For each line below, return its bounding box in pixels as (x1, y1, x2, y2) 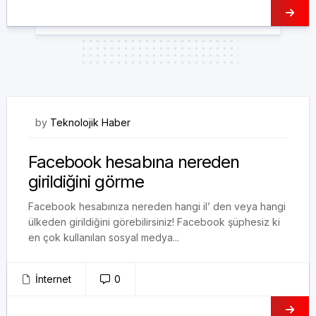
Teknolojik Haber (50, 116, 130, 128)
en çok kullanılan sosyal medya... (28, 231, 179, 243)
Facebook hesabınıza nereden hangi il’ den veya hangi (28, 200, 286, 212)
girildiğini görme (28, 171, 144, 192)
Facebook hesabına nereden (28, 152, 239, 172)
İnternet (35, 273, 71, 285)
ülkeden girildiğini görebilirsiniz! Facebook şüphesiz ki (28, 216, 280, 228)
